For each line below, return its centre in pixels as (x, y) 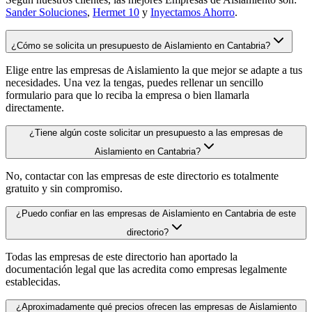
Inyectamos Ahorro (193, 12)
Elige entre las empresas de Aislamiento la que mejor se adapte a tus (154, 70)
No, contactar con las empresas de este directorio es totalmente (142, 175)
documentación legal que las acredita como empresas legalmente (146, 269)
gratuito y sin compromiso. (64, 188)
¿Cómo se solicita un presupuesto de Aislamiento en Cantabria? (141, 45)
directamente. (35, 107)
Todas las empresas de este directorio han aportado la (122, 256)
